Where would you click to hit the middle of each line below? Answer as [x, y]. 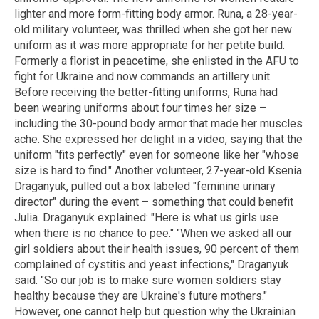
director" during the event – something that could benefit [154, 202]
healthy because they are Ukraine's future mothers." [141, 296]
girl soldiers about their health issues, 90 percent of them [157, 249]
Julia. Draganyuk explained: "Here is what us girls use [146, 217]
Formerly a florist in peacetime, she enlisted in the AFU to [157, 61]
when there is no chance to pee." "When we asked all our [153, 233]
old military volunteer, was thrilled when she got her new [153, 29]
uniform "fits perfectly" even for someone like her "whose [157, 155]
